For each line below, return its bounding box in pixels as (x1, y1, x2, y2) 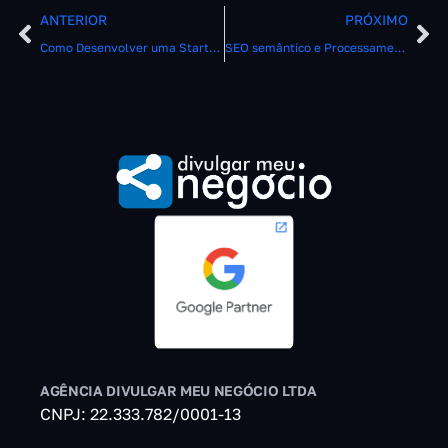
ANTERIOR (40, 12, 107, 29)
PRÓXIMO (345, 12, 408, 29)
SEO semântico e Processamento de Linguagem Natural (393, 40, 405, 56)
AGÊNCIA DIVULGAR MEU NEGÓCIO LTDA (40, 381, 317, 399)
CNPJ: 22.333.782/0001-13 (40, 403, 241, 424)
